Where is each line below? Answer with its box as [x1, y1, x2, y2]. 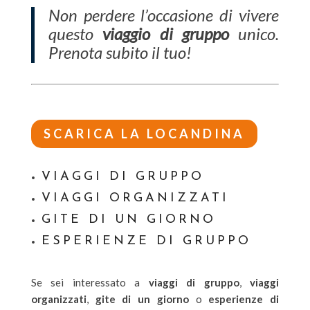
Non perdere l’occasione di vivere [48, 4, 280, 25]
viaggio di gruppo [102, 23, 229, 44]
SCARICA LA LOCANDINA [43, 126, 245, 142]
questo [48, 23, 103, 44]
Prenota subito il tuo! [48, 42, 192, 62]
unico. [228, 23, 280, 44]
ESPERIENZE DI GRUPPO [41, 234, 251, 248]
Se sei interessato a [30, 275, 149, 289]
